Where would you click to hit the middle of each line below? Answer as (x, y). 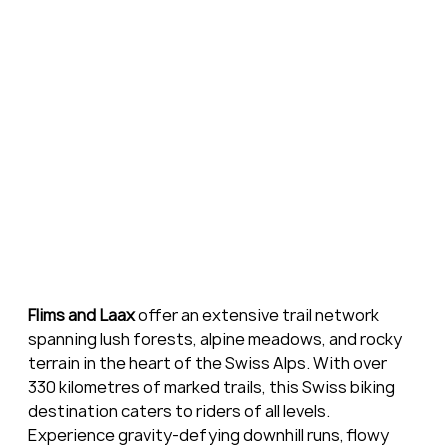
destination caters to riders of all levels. (180, 410)
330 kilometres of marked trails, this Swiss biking (212, 386)
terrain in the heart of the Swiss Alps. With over (208, 362)
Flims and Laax (81, 314)
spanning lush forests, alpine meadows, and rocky (216, 338)
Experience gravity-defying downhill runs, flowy (209, 434)
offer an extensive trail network (258, 314)
